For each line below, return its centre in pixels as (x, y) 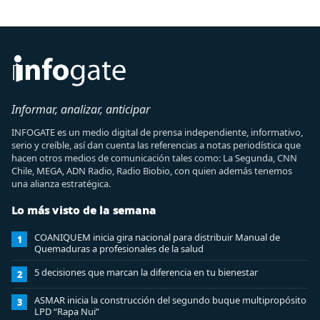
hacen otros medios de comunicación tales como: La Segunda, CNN (154, 158)
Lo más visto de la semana (84, 210)
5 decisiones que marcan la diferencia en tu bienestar (146, 272)
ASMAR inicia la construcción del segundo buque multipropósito (170, 300)
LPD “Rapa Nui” (67, 311)
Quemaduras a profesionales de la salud (119, 249)
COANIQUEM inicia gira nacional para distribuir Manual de (157, 237)
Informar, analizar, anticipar (81, 109)
